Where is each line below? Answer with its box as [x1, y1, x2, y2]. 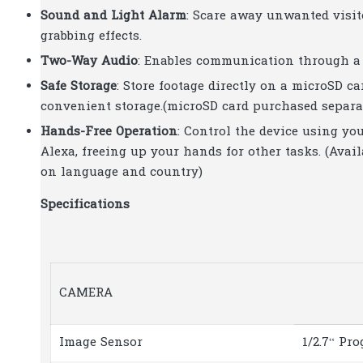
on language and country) [41, 163, 203, 181]
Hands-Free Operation [41, 122, 177, 141]
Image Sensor [59, 334, 143, 352]
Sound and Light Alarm [41, 6, 186, 25]
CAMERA [59, 284, 113, 303]
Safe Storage [41, 77, 117, 96]
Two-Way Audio [41, 52, 138, 70]
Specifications [41, 195, 130, 214]
